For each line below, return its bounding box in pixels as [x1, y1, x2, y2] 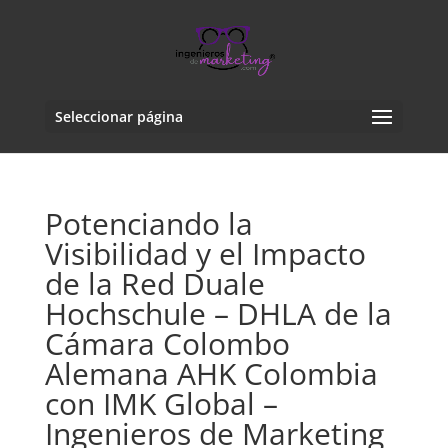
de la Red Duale [44, 263, 265, 304]
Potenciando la [44, 203, 253, 244]
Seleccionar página [54, 107, 183, 126]
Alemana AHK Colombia [44, 353, 378, 394]
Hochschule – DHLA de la [44, 293, 392, 334]
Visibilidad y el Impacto [44, 233, 366, 274]
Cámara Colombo [44, 323, 290, 364]
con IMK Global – [44, 383, 278, 424]
